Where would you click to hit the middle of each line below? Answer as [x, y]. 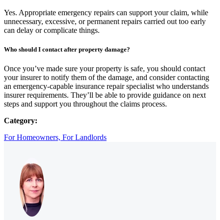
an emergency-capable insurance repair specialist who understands [106, 86]
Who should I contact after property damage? [68, 49]
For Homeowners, [33, 137]
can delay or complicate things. [52, 30]
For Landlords [84, 137]
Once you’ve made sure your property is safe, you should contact [105, 69]
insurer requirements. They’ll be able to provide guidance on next [105, 95]
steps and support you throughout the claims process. [85, 104]
